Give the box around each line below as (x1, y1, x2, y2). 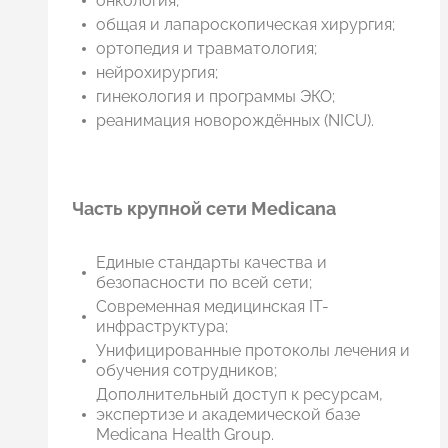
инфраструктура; (96, 316, 228, 336)
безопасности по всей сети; (96, 272, 312, 292)
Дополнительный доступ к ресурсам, (96, 384, 383, 404)
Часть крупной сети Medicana (72, 197, 336, 219)
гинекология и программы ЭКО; (96, 86, 335, 106)
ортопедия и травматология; (96, 38, 317, 58)
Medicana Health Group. (96, 424, 274, 444)
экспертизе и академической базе (96, 404, 360, 424)
